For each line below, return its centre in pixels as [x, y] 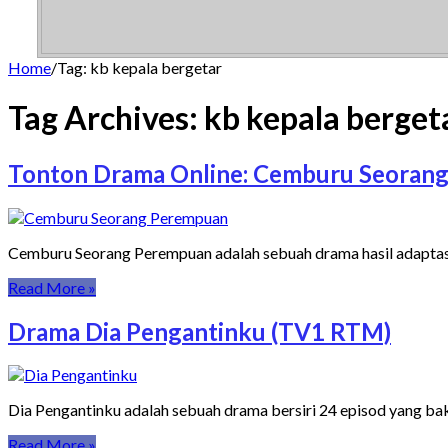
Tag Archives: [106, 118]
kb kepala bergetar [156, 67]
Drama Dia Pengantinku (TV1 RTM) [199, 331]
